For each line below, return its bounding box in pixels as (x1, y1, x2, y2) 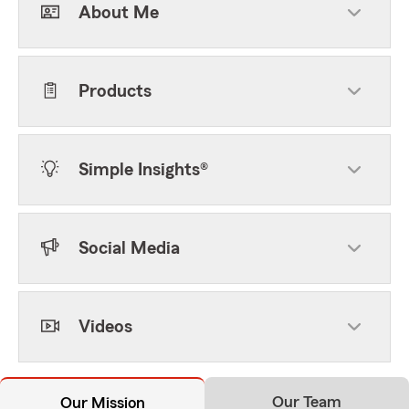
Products (79, 82, 152, 100)
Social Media (79, 239, 180, 257)
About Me (79, 4, 159, 22)
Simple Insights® (79, 161, 208, 179)
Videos (79, 318, 132, 336)
